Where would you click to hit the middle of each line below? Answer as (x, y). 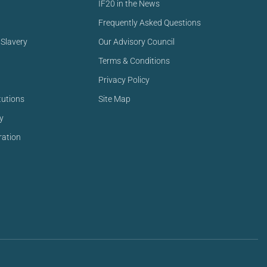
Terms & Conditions (134, 61)
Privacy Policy (124, 80)
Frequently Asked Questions (149, 23)
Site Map (114, 99)
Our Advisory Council (136, 42)
